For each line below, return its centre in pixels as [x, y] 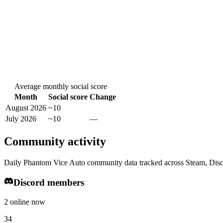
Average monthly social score [61, 86]
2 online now [25, 202]
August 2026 [26, 108]
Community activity [55, 141]
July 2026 [21, 118]
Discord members [49, 182]
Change [103, 97]
